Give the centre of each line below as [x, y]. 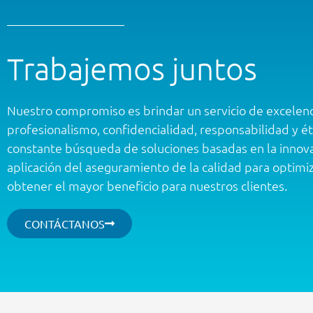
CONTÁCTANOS [65, 223]
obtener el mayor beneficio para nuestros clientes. [147, 185]
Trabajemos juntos [132, 68]
